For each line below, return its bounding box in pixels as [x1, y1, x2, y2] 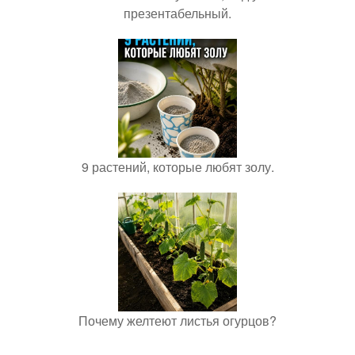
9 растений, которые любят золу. [81, 157, 274, 176]
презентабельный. [124, 3, 231, 22]
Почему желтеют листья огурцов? [78, 311, 277, 330]
